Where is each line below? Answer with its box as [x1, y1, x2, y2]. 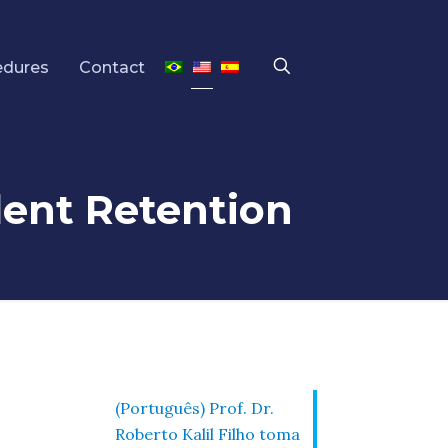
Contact [79, 57, 145, 77]
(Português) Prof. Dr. [114, 398, 274, 418]
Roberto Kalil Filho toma [114, 424, 300, 444]
